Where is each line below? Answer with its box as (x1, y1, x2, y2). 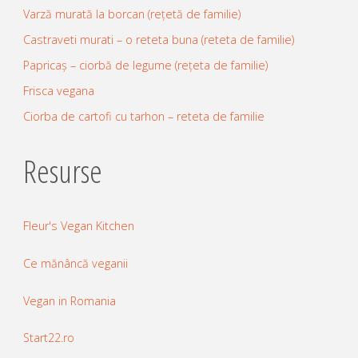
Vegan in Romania (22, 292, 116, 308)
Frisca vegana (22, 83, 94, 99)
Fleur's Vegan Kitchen (22, 218, 134, 234)
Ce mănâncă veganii (22, 256, 128, 272)
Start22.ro (22, 330, 74, 346)
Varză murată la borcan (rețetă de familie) (22, 6, 241, 22)
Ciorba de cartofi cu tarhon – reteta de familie (22, 109, 265, 125)
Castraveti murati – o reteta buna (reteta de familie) (22, 31, 294, 47)
